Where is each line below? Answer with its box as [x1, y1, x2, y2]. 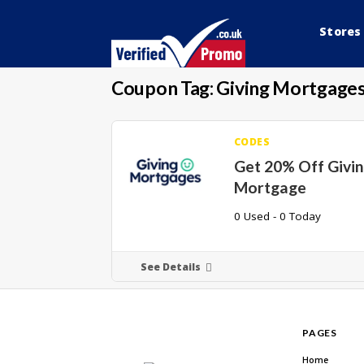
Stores [319, 24, 362, 39]
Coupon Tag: [111, 76, 217, 100]
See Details [141, 260, 201, 275]
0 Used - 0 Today [233, 209, 321, 224]
